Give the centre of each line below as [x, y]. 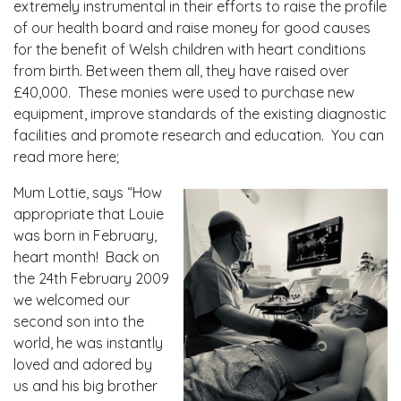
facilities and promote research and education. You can [199, 135]
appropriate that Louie [89, 214]
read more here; [66, 157]
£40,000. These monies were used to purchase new [184, 92]
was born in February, [85, 235]
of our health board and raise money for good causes [192, 28]
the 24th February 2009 [91, 278]
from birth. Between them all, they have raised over [181, 71]
